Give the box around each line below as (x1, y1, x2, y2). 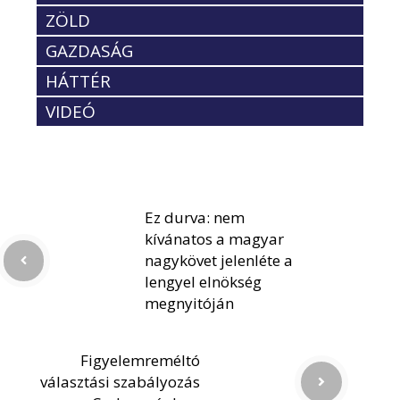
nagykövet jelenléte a (145, 249, 293, 271)
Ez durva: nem (145, 206, 245, 228)
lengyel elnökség (145, 271, 262, 292)
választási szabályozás (40, 371, 200, 392)
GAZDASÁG (46, 38, 133, 62)
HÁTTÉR (46, 69, 111, 93)
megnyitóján (145, 292, 234, 313)
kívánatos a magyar (145, 228, 284, 249)
